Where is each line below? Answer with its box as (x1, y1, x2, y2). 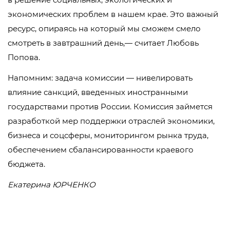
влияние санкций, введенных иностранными (8, 87, 188, 97)
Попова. (8, 52, 40, 62)
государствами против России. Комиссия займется (8, 102, 213, 111)
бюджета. (8, 159, 45, 169)
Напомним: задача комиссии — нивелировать (8, 73, 193, 83)
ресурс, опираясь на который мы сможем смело (8, 24, 201, 33)
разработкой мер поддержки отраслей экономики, (8, 116, 215, 126)
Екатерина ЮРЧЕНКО (8, 180, 95, 189)
